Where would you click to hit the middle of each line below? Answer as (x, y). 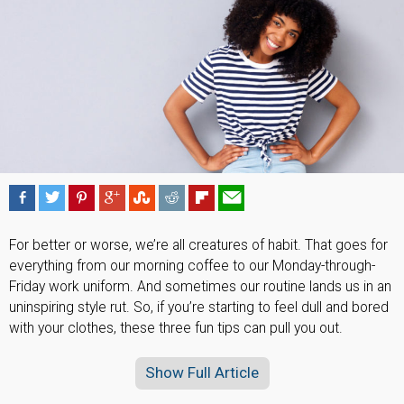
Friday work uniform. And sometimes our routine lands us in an (200, 286)
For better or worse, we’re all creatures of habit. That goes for (198, 245)
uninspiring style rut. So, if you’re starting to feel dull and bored (199, 307)
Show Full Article (202, 373)
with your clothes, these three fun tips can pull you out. (176, 328)
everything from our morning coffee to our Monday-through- (192, 266)
